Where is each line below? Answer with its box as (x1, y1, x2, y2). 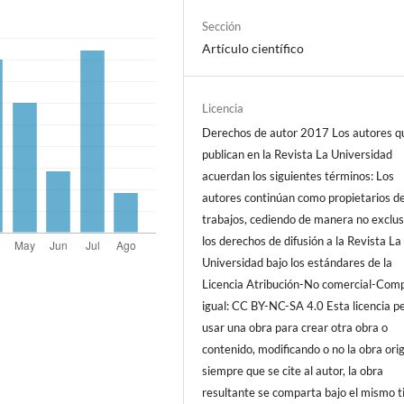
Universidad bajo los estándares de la (202, 255, 393, 271)
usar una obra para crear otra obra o (202, 320, 389, 335)
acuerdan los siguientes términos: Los (202, 169, 395, 184)
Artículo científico (202, 41, 305, 56)
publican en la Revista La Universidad (202, 147, 393, 162)
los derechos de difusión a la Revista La (202, 234, 402, 249)
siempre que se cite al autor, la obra (202, 363, 384, 379)
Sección (202, 19, 242, 33)
